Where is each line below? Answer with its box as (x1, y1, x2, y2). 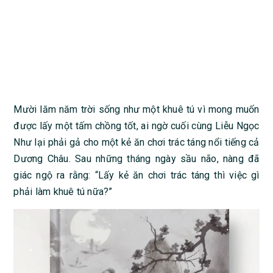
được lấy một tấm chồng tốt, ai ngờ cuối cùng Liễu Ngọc (13, 120, 260, 132)
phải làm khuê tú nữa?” (13, 186, 113, 197)
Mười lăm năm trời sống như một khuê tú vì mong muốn (13, 104, 260, 115)
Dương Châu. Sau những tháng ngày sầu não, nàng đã (13, 153, 260, 165)
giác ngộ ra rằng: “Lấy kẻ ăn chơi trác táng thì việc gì (13, 169, 260, 181)
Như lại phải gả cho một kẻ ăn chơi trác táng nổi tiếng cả (13, 136, 260, 148)
